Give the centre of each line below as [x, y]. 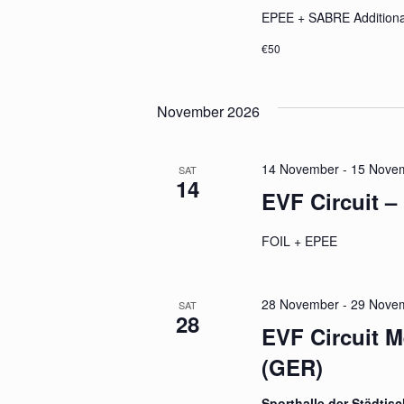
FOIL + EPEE [310, 241]
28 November [300, 304]
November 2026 [208, 111]
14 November [300, 169]
